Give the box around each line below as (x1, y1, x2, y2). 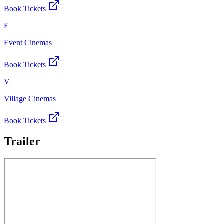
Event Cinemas (4, 38, 52, 47)
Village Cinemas (4, 94, 56, 103)
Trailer (4, 135, 40, 148)
